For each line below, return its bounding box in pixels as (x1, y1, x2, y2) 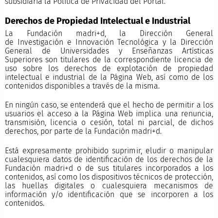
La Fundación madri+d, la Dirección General (4, 29, 214, 38)
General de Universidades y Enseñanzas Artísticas (4, 46, 214, 56)
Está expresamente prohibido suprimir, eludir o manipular (4, 145, 214, 155)
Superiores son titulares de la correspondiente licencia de (4, 55, 214, 65)
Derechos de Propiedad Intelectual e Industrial (4, 15, 190, 26)
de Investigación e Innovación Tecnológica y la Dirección (4, 37, 214, 47)
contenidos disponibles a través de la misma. (4, 81, 160, 91)
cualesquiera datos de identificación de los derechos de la (4, 154, 214, 164)
